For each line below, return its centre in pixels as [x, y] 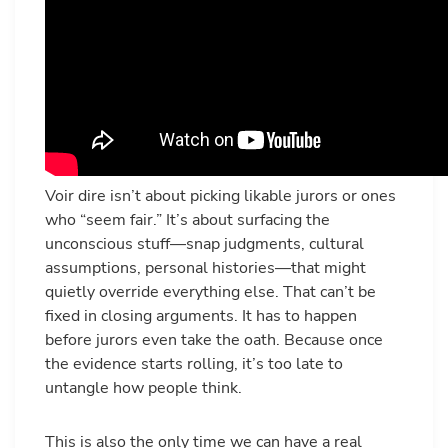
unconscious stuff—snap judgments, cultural [204, 244]
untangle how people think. [143, 388]
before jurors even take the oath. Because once [214, 340]
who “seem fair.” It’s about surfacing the [187, 220]
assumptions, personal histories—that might [205, 268]
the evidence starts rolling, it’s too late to [194, 364]
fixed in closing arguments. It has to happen [201, 316]
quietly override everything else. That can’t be [210, 292]
